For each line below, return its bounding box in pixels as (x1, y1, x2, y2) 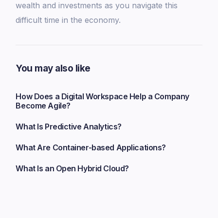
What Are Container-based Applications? (16, 143, 166, 153)
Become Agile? (16, 101, 71, 111)
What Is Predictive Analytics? (16, 122, 122, 132)
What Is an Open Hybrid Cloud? (16, 163, 129, 174)
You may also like (16, 63, 91, 74)
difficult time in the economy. (16, 15, 124, 25)
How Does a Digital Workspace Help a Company (16, 91, 189, 102)
